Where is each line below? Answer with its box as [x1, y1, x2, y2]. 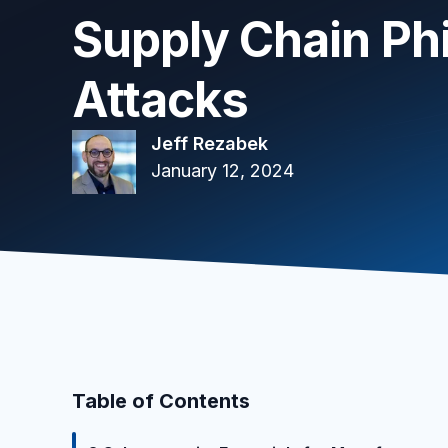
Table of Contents [72, 389, 250, 413]
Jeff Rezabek [151, 133, 268, 154]
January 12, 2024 [151, 160, 294, 181]
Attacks [72, 70, 249, 129]
